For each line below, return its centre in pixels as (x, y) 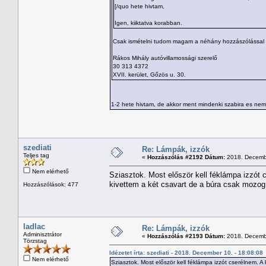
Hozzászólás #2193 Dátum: (186, 236)
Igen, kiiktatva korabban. (148, 23)
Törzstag (35, 240)
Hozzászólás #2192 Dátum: (186, 157)
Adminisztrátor (42, 234)
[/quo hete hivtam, (140, 6)
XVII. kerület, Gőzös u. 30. (149, 74)
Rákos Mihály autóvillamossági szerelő (165, 58)
